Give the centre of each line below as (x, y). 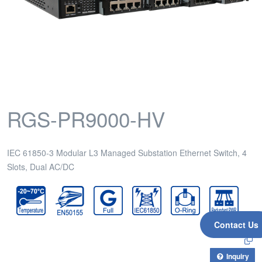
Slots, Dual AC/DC (41, 167)
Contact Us (236, 225)
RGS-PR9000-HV (86, 119)
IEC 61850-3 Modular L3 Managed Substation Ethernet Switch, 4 (127, 153)
